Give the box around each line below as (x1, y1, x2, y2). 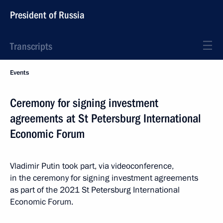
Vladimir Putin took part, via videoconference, (10, 160, 174, 172)
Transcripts (10, 40, 52, 52)
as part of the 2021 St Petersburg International (10, 184, 180, 196)
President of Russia (10, 9, 85, 21)
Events (10, 68, 29, 77)
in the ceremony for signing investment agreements (10, 172, 198, 184)
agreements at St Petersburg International (10, 111, 201, 125)
